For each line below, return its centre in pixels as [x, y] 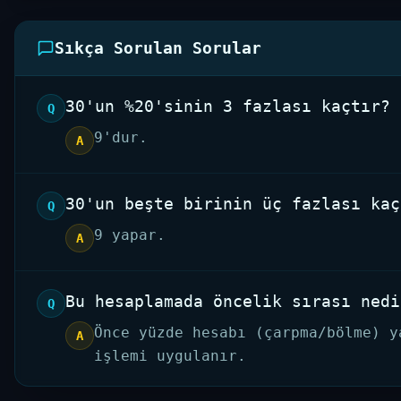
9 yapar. [130, 235]
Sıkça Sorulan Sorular [158, 48]
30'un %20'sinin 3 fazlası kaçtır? [228, 106]
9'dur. [121, 137]
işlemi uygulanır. [170, 356]
